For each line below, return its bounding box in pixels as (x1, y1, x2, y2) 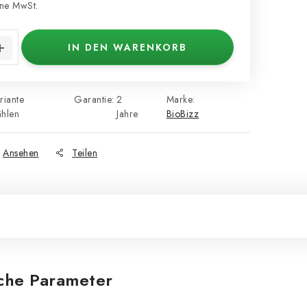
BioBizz (166, 107, 199, 121)
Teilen (72, 146, 97, 160)
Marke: (166, 93, 195, 106)
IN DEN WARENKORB (68, 40, 187, 54)
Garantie (74, 93, 112, 106)
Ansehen (3, 146, 39, 160)
